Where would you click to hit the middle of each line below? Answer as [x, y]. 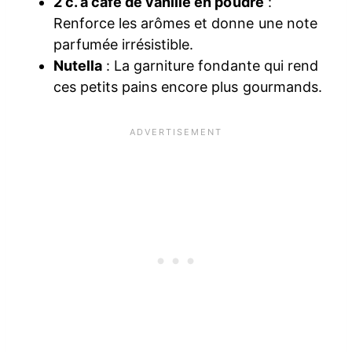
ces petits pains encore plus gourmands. [190, 87]
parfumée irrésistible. [124, 44]
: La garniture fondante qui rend [210, 66]
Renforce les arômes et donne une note [185, 23]
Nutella [78, 66]
